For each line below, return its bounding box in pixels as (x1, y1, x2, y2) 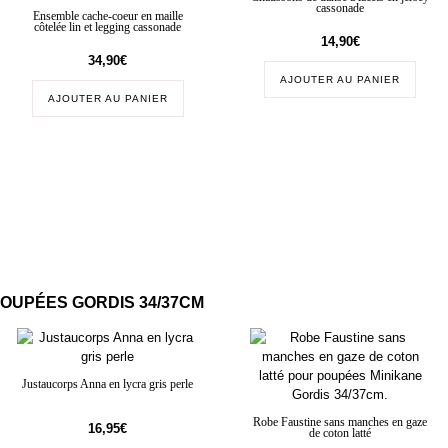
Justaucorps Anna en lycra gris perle (22, 378, 194, 392)
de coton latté (309, 427, 372, 441)
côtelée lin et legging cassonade (34, 20, 182, 34)
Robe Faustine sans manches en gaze (253, 416, 428, 430)
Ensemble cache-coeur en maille (32, 9, 183, 23)
